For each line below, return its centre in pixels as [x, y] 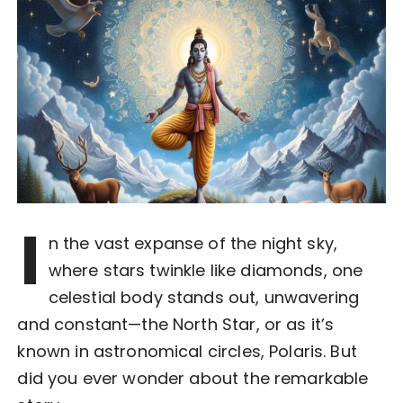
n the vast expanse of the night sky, [193, 243]
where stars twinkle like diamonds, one [206, 270]
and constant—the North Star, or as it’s [176, 324]
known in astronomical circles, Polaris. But [187, 351]
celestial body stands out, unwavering [204, 297]
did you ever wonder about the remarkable [193, 378]
